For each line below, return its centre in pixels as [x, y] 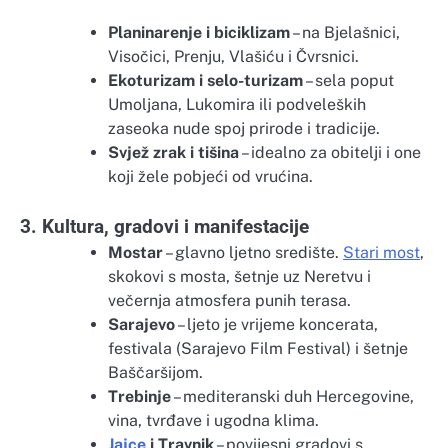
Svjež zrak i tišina [173, 152]
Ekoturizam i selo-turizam [205, 80]
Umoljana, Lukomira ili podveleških [237, 104]
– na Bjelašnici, [345, 32]
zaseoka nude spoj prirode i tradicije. [244, 128]
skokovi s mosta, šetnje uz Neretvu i [239, 276]
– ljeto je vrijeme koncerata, [276, 324]
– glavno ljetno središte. [253, 252]
